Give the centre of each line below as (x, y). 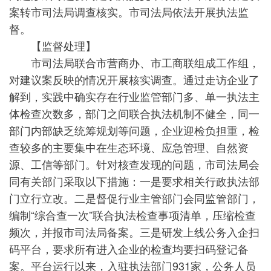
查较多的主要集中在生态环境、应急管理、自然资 (129, 147)
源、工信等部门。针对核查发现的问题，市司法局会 (134, 164)
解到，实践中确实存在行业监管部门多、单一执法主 (134, 96)
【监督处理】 (53, 45)
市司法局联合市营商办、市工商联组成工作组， (134, 62)
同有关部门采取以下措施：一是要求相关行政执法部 (134, 181)
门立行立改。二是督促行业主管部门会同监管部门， (134, 198)
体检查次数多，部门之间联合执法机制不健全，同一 (134, 113)
